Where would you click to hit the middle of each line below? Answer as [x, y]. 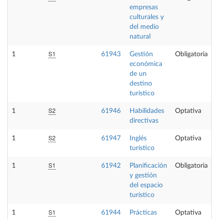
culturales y [147, 17]
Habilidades [147, 111]
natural [140, 37]
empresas [144, 7]
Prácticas [143, 213]
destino [141, 84]
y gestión [143, 175]
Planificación [148, 166]
